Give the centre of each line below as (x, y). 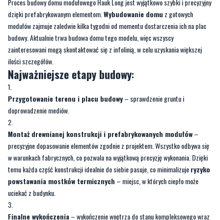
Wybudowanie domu (133, 14)
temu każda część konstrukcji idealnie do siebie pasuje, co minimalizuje (99, 169)
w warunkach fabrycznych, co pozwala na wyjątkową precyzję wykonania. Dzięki (108, 158)
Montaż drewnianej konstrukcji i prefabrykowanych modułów (100, 134)
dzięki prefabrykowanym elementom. (56, 14)
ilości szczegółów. (31, 61)
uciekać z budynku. (32, 193)
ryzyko (200, 169)
